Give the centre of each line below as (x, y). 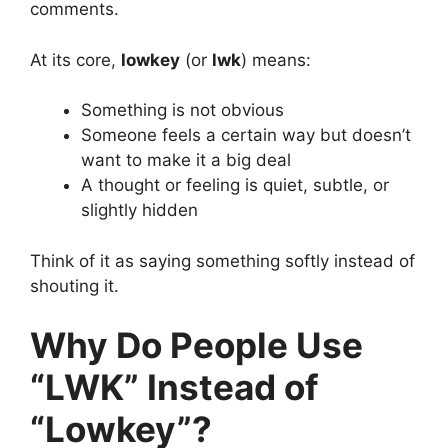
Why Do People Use (196, 345)
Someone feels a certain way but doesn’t (246, 135)
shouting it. (74, 285)
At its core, (75, 59)
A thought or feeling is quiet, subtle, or (235, 185)
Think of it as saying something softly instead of (222, 260)
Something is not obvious (182, 110)
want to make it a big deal (186, 160)
